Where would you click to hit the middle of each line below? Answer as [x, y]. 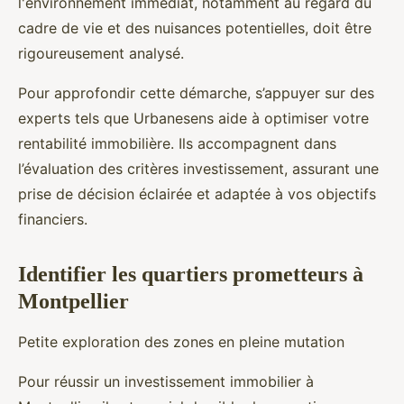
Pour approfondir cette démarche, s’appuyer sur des [196, 93]
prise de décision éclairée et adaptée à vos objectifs [197, 194]
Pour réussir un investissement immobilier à [166, 381]
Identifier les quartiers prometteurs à [191, 274]
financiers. [53, 219]
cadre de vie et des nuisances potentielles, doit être [195, 28]
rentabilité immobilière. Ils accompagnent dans [177, 143]
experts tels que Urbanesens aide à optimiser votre [193, 118]
